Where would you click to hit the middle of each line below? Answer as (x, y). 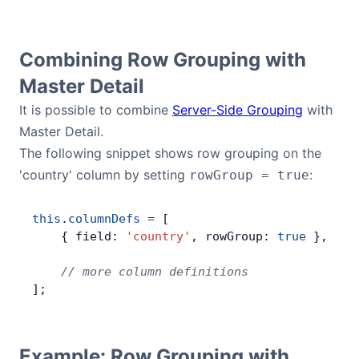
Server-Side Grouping (238, 110)
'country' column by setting (104, 175)
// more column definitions (140, 272)
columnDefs (104, 219)
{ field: (79, 236)
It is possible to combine (96, 110)
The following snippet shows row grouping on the (170, 153)
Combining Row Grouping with (163, 60)
